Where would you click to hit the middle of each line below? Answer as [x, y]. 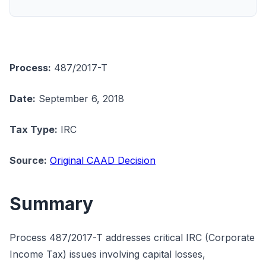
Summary [51, 204]
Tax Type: [34, 129]
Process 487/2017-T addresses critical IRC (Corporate [132, 237]
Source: [28, 160]
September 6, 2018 [80, 99]
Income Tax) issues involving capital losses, [107, 254]
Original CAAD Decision [103, 160]
